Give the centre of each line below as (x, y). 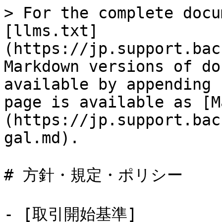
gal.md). (42, 138)
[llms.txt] (51, 31)
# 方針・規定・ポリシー (93, 175)
